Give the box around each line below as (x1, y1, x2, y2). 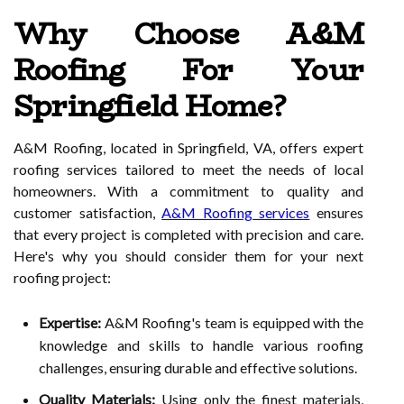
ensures (309, 204, 364, 221)
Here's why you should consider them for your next (14, 247, 363, 264)
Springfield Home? (14, 84, 286, 129)
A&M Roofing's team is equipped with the (101, 314, 363, 331)
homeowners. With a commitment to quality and (14, 182, 363, 199)
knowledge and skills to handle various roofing (39, 336, 363, 353)
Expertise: (39, 314, 101, 331)
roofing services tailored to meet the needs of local (14, 161, 363, 178)
